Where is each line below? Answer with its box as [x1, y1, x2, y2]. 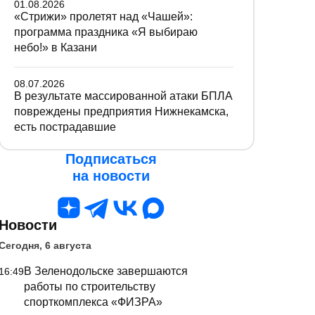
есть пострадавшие [14, 121, 116, 133]
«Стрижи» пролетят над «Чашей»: [14, 11, 193, 22]
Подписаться [65, 151, 157, 167]
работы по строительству [24, 281, 155, 292]
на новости [72, 168, 150, 184]
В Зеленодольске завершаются [24, 265, 188, 277]
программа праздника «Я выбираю [14, 26, 198, 38]
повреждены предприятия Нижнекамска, [14, 105, 229, 117]
